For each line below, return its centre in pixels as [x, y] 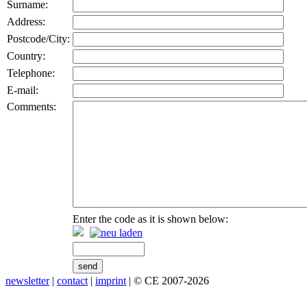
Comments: [32, 107]
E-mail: [23, 90]
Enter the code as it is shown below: [150, 219]
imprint [111, 281]
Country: [26, 56]
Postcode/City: [38, 39]
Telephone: [31, 73]
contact [72, 281]
